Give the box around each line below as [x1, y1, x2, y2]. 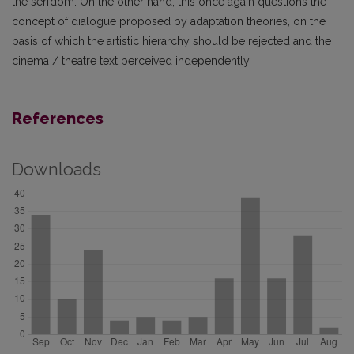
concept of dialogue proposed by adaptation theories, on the [12, 14, 326, 28]
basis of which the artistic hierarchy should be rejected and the [12, 34, 331, 47]
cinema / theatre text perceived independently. [12, 54, 251, 67]
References [12, 108, 104, 128]
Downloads [12, 159, 101, 179]
